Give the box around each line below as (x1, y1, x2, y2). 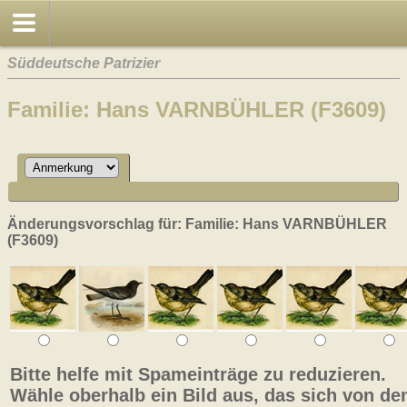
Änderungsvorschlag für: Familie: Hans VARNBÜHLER (7, 215, 387, 232)
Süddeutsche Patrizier (7, 55, 160, 71)
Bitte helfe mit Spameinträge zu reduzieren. (10, 364, 386, 385)
